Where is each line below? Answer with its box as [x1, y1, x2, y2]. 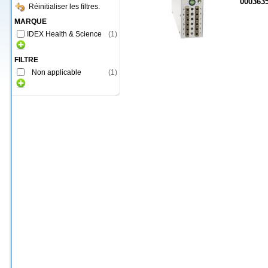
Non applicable [32, 68, 81, 77]
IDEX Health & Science [27, 30, 102, 38]
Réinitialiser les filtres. [29, 2, 100, 11]
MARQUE [14, 17, 47, 26]
